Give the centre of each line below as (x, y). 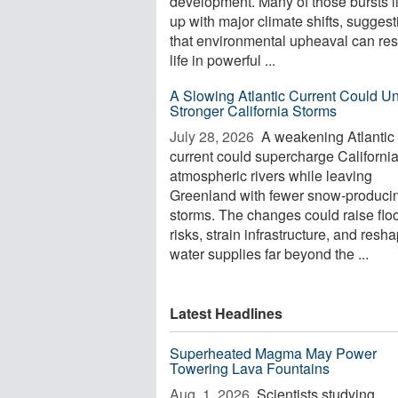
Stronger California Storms (253, 111)
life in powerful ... (223, 60)
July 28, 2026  (214, 136)
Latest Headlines (226, 313)
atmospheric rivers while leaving (271, 175)
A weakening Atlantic (326, 136)
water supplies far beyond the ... (269, 254)
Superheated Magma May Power (273, 353)
